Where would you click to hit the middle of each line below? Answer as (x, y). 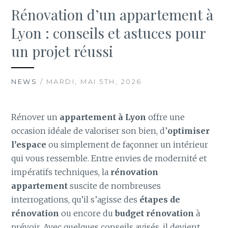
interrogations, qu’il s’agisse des (76, 200)
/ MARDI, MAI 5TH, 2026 (90, 82)
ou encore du (87, 213)
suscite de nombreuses (115, 186)
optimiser (189, 131)
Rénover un (36, 117)
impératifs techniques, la (61, 172)
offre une (166, 117)
